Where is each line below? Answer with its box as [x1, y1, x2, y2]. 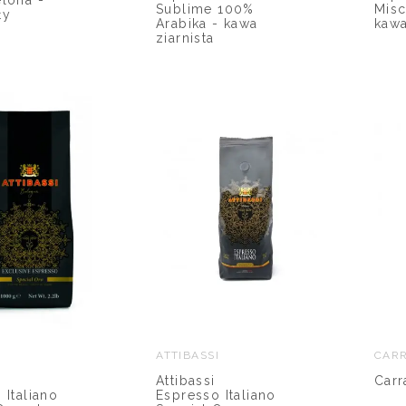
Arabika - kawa [156, 15, 258, 31]
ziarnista [156, 30, 215, 45]
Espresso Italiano [156, 387, 276, 402]
